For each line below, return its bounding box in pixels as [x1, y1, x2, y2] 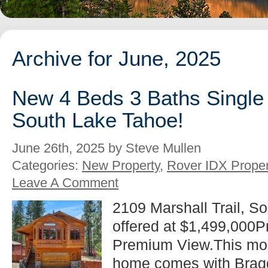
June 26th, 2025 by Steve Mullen [12, 141, 201, 156]
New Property [82, 158, 160, 173]
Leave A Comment [12, 175, 118, 191]
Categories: [12, 158, 82, 173]
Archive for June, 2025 [12, 47, 221, 70]
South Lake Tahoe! [12, 109, 184, 132]
